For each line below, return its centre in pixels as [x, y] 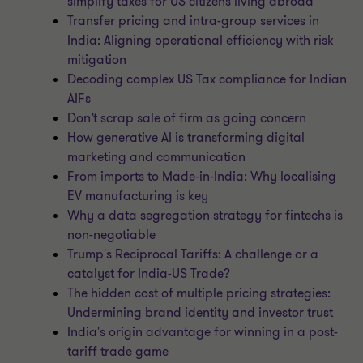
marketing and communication [157, 157]
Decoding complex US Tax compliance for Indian [207, 79]
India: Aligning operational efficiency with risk [201, 41]
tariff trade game [118, 352]
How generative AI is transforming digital [186, 138]
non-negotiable [112, 235]
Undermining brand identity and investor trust [201, 313]
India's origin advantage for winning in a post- [203, 332]
